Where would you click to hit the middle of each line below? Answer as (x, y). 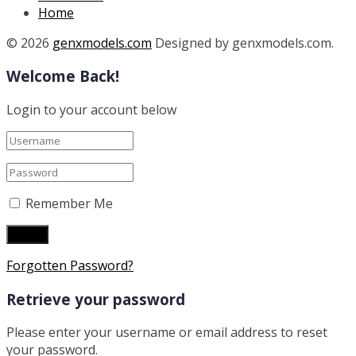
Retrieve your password (96, 299)
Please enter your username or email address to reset (167, 333)
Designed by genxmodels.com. (243, 43)
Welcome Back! (63, 76)
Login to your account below (91, 109)
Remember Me (69, 203)
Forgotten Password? (70, 265)
